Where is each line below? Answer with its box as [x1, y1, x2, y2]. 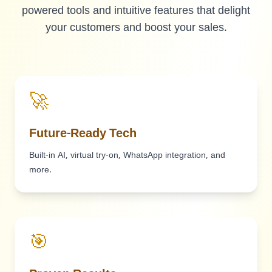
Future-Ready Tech [29, 127, 137, 141]
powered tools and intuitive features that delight [22, 4, 250, 18]
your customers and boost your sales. [45, 21, 227, 35]
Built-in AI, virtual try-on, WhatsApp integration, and [29, 151, 225, 161]
